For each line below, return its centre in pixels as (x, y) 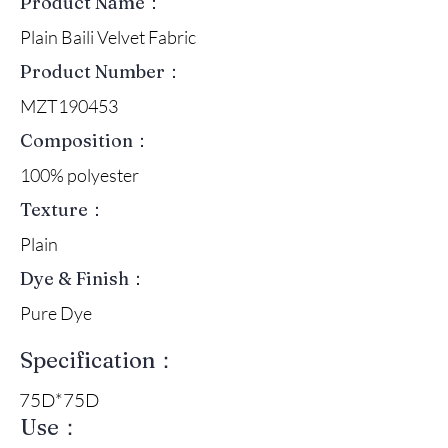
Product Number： (101, 71)
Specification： (98, 359)
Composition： (85, 140)
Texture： (63, 209)
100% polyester (79, 174)
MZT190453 (69, 105)
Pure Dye (56, 312)
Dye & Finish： (83, 278)
